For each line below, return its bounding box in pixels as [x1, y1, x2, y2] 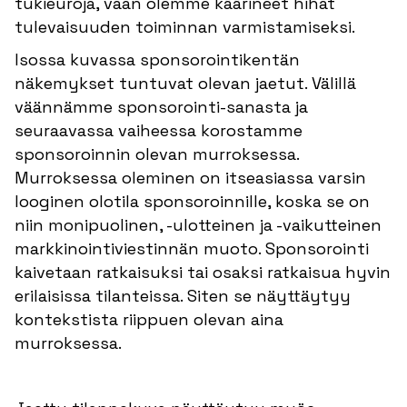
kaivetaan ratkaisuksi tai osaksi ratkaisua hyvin [15, 261, 391, 283]
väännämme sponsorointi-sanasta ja [15, 95, 308, 117]
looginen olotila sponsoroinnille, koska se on [15, 190, 370, 212]
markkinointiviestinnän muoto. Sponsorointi [15, 237, 369, 259]
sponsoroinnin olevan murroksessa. [15, 143, 299, 164]
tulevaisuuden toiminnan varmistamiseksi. [15, 15, 355, 37]
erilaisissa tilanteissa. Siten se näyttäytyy [15, 284, 351, 306]
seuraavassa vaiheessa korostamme [15, 119, 303, 141]
